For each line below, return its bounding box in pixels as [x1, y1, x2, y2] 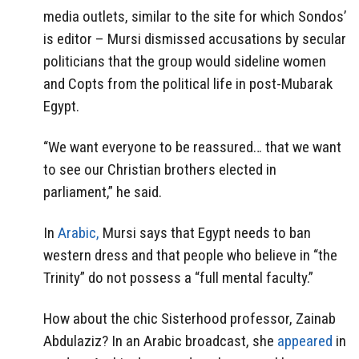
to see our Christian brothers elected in [43, 159, 276, 179]
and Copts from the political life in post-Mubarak [43, 75, 333, 94]
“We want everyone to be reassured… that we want [43, 137, 341, 156]
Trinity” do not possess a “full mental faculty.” [43, 268, 313, 287]
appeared [277, 331, 333, 350]
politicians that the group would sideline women [43, 52, 326, 71]
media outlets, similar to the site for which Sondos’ [43, 7, 346, 26]
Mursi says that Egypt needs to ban [99, 223, 311, 242]
